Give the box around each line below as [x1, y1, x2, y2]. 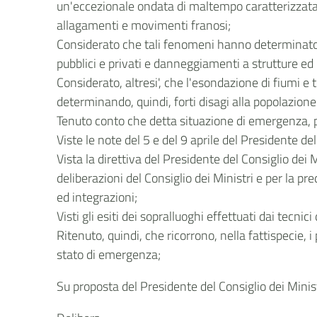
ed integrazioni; [57, 188, 138, 207]
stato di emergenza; [57, 245, 161, 264]
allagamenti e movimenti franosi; [57, 16, 231, 35]
